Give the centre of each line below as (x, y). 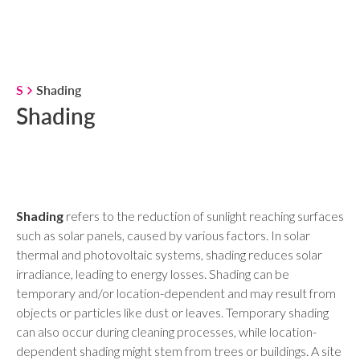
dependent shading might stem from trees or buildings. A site (179, 351)
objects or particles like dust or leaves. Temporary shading (172, 312)
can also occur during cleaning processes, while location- (166, 331)
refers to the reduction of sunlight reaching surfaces (204, 216)
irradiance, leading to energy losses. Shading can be (153, 274)
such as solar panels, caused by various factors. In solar (163, 235)
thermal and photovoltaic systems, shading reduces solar (169, 254)
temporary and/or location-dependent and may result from (176, 293)
